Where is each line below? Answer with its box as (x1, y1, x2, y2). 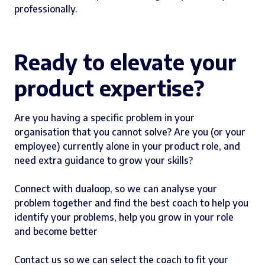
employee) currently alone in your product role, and (14, 140, 240, 153)
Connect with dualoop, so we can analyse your (14, 183, 217, 195)
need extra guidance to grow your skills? (14, 154, 193, 167)
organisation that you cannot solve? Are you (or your (14, 126, 245, 138)
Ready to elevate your (14, 49, 237, 76)
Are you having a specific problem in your (14, 112, 195, 124)
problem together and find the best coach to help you (14, 197, 248, 209)
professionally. (14, 3, 77, 15)
